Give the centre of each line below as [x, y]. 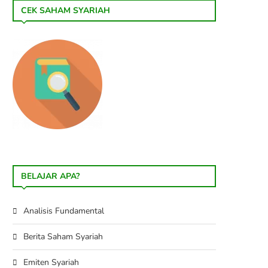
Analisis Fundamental [64, 211]
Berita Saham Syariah [63, 237]
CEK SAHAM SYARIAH [66, 10]
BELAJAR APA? [50, 176]
